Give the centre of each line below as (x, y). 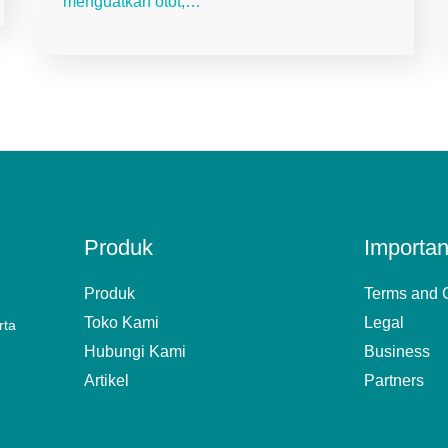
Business (397, 352)
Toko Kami (121, 323)
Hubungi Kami (135, 352)
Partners (394, 381)
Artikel (106, 381)
